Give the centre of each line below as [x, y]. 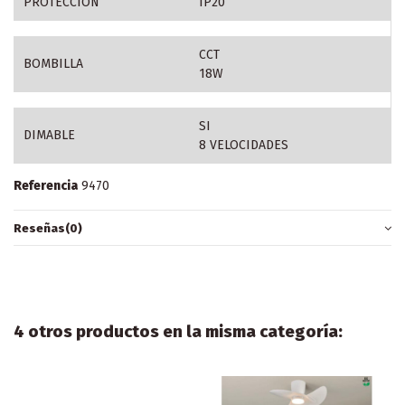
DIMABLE [49, 135]
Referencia [46, 185]
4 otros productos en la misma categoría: [178, 332]
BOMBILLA [53, 63]
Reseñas [39, 228]
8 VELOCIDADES [243, 145]
